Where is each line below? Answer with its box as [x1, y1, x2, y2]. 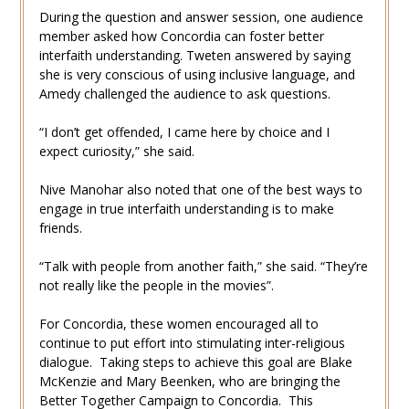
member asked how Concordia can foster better [38, 26, 324, 45]
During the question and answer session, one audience [38, 7, 363, 26]
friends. [38, 218, 82, 236]
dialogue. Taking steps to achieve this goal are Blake [38, 352, 352, 371]
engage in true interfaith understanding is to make [38, 199, 334, 217]
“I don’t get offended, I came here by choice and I [38, 122, 330, 141]
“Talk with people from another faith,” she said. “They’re [38, 257, 368, 275]
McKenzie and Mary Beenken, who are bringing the [38, 372, 341, 390]
